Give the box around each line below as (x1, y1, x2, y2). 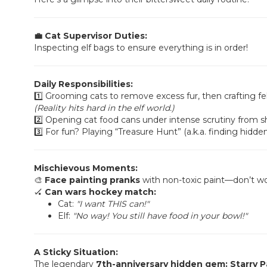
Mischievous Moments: (34, 163, 138, 174)
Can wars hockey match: (45, 187, 156, 198)
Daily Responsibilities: (34, 79, 133, 90)
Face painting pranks (45, 175, 140, 186)
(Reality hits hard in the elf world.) (34, 103, 175, 114)
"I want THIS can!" (76, 198, 149, 210)
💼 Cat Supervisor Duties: (34, 30, 147, 42)
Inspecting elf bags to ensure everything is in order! (34, 42, 248, 54)
